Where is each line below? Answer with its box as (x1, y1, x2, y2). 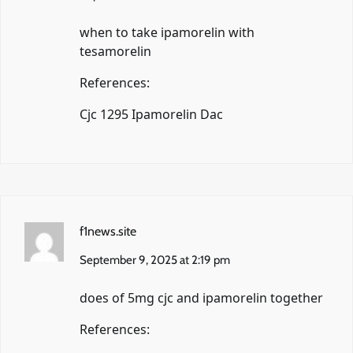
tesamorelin (80, 42, 151, 60)
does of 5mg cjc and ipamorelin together (80, 288, 323, 307)
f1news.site (80, 223, 136, 239)
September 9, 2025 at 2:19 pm (80, 252, 230, 267)
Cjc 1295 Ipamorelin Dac (80, 105, 223, 123)
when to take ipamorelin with (80, 23, 255, 41)
